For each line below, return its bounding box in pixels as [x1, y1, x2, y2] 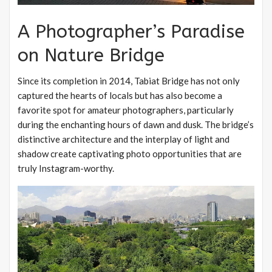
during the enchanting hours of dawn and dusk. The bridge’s [18, 119, 254, 131]
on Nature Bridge [18, 44, 165, 67]
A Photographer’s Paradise [18, 21, 245, 43]
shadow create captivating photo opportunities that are [18, 148, 242, 160]
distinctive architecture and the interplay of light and [18, 134, 229, 145]
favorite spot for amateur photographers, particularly [18, 104, 234, 116]
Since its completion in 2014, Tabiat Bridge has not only [18, 75, 240, 87]
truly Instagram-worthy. [18, 163, 114, 174]
